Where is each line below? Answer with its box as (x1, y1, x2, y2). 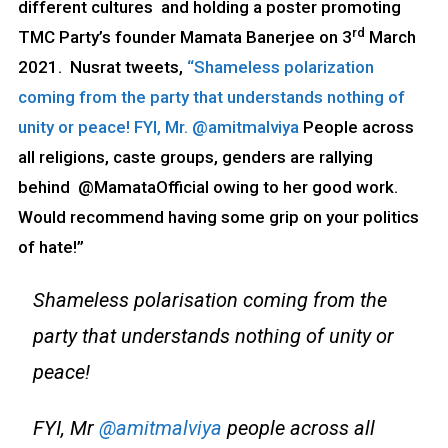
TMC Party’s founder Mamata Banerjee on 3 (17, 27, 352, 48)
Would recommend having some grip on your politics (17, 207, 419, 228)
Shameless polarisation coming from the (32, 288, 387, 313)
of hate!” (17, 237, 84, 258)
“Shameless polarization (186, 57, 374, 78)
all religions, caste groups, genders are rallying (17, 147, 373, 168)
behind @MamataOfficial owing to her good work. (17, 177, 398, 198)
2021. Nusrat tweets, (17, 57, 187, 78)
